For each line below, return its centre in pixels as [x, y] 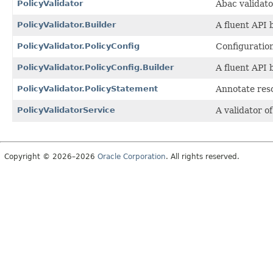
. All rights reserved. [203, 156]
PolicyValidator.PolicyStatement [87, 88]
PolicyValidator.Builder [66, 24]
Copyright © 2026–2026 [51, 156]
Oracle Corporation [132, 156]
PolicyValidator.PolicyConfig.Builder [95, 67]
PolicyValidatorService [66, 110]
